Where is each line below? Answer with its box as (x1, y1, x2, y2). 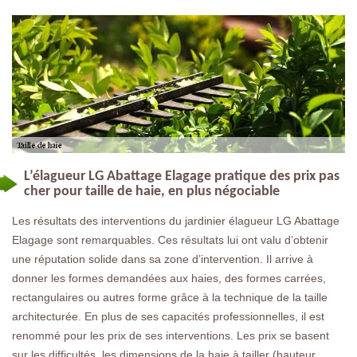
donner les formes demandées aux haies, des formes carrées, (12, 271, 326, 284)
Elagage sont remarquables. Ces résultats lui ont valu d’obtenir (12, 233, 328, 246)
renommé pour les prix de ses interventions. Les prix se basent (12, 328, 329, 342)
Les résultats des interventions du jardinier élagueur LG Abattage (12, 214, 339, 227)
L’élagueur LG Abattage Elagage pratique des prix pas (24, 168, 339, 184)
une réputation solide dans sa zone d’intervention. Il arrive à (12, 252, 313, 265)
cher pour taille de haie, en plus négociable (24, 183, 280, 199)
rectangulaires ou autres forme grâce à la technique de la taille (12, 290, 328, 304)
